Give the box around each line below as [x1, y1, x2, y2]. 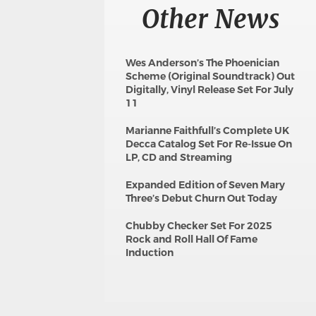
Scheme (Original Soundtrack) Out [126, 69, 295, 83]
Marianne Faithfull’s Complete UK [126, 123, 289, 138]
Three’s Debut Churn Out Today [126, 191, 277, 205]
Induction [126, 245, 174, 260]
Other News [141, 3, 279, 35]
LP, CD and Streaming [126, 150, 232, 164]
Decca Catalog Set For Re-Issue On [126, 137, 292, 151]
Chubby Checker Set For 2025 [126, 219, 272, 233]
